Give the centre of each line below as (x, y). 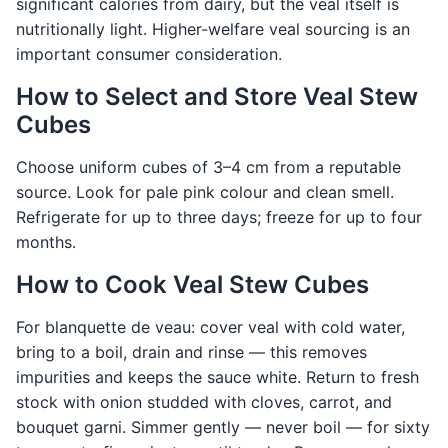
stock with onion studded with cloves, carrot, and (204, 402)
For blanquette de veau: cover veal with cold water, (210, 327)
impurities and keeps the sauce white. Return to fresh (217, 377)
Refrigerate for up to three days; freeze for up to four (219, 217)
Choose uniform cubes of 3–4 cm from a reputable (208, 167)
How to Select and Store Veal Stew (217, 97)
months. (46, 242)
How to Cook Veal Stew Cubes (192, 285)
